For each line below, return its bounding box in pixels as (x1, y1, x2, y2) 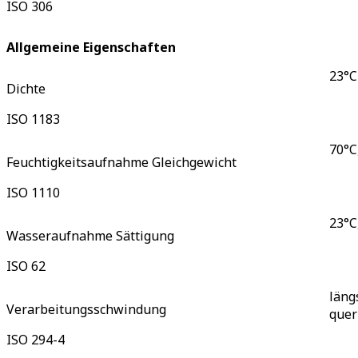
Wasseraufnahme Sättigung (6, 226, 174, 245)
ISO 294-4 (6, 330, 65, 348)
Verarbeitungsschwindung (6, 300, 166, 318)
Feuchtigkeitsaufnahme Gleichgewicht (6, 153, 237, 171)
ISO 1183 (6, 109, 60, 128)
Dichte (6, 79, 46, 97)
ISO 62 (6, 257, 46, 275)
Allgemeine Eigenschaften (6, 38, 176, 57)
